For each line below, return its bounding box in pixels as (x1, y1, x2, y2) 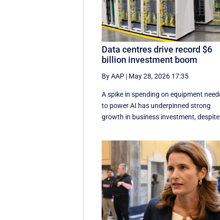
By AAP (102, 72, 125, 81)
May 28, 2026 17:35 (129, 72, 189, 81)
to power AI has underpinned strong (102, 102, 211, 110)
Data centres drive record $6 (102, 44, 213, 55)
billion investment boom (102, 55, 198, 65)
